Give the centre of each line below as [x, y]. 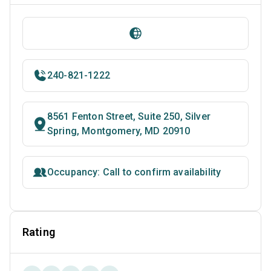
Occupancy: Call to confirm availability [134, 172]
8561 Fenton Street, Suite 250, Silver [129, 117]
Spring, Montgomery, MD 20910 [119, 131]
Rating [39, 232]
